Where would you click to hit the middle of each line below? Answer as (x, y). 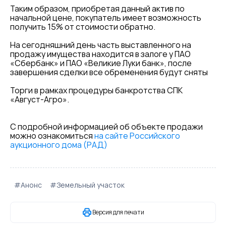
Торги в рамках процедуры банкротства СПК (96, 90)
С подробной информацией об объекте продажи (106, 127)
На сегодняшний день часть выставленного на (101, 45)
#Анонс (28, 185)
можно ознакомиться (52, 136)
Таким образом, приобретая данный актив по (97, 9)
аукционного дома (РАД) (59, 145)
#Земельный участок (87, 185)
